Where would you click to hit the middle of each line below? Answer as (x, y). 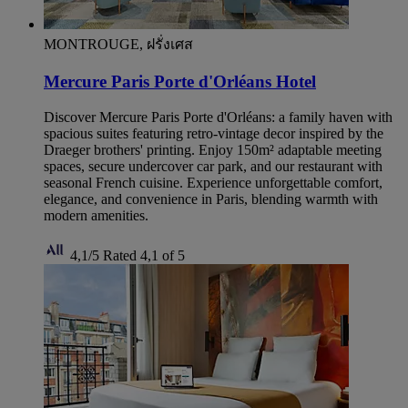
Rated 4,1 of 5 (144, 256)
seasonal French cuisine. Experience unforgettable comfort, (213, 183)
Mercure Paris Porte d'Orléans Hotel (180, 82)
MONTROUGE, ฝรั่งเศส (118, 44)
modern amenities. (96, 216)
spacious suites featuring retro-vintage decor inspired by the (214, 134)
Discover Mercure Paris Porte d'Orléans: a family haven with (218, 117)
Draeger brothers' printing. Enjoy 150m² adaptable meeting (213, 150)
